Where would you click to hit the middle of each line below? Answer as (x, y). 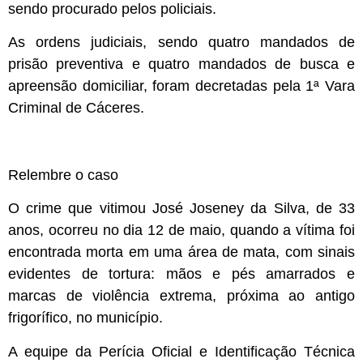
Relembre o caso (63, 175)
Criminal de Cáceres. (76, 108)
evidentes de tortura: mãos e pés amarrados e (181, 274)
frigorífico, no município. (85, 318)
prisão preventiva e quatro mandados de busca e (181, 64)
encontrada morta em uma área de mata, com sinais (181, 252)
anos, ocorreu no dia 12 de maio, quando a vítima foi (181, 231)
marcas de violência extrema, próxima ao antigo (181, 296)
